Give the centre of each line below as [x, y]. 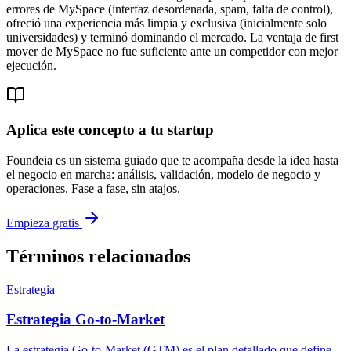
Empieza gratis [43, 223]
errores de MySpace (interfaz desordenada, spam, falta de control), [170, 9]
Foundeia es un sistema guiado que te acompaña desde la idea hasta [172, 160]
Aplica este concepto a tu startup [110, 130]
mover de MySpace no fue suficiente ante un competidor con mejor [172, 51]
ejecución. [31, 65]
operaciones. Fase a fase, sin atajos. [93, 188]
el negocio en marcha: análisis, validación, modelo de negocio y [163, 174]
